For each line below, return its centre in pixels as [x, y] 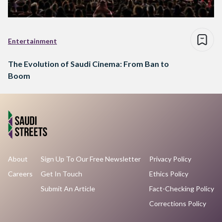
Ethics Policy [168, 174]
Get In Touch [62, 174]
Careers [20, 174]
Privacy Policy [170, 159]
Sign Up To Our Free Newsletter [91, 159]
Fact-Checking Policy [181, 189]
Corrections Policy [177, 204]
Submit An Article [68, 189]
